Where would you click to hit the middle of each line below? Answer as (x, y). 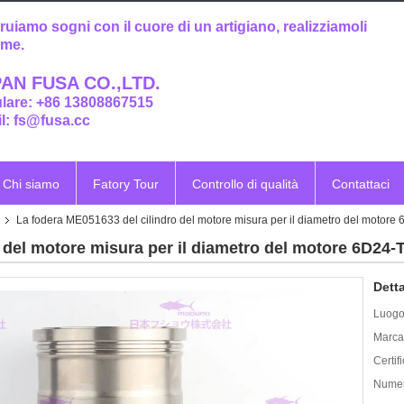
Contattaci (361, 184)
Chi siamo (31, 184)
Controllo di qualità (245, 184)
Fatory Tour (126, 184)
